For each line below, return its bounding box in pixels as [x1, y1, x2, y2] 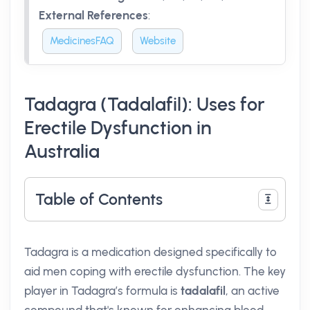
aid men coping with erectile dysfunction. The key [24, 264, 286, 278]
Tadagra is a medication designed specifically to [24, 245, 277, 259]
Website [140, 35, 176, 47]
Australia [24, 140, 100, 163]
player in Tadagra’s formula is [24, 284, 181, 298]
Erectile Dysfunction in [24, 117, 212, 139]
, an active [226, 284, 280, 298]
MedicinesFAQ [50, 35, 114, 47]
